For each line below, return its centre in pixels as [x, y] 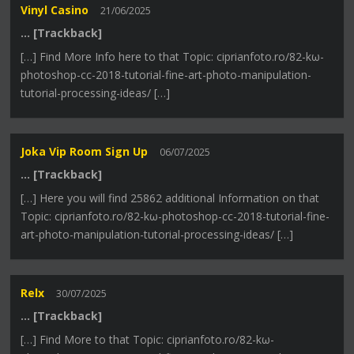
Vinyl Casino [55, 9]
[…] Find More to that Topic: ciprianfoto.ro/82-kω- [148, 340]
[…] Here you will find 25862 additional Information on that [170, 198]
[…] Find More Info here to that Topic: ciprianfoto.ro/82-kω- [173, 56]
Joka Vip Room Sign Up [85, 152]
